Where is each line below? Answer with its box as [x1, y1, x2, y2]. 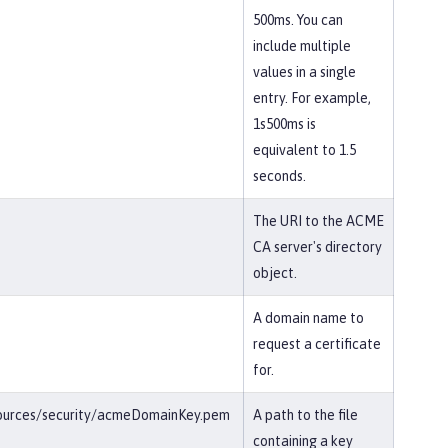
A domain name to [253, 310, 364, 326]
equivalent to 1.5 [253, 142, 356, 158]
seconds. [253, 168, 306, 184]
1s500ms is [253, 116, 316, 132]
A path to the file [253, 407, 358, 423]
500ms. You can [253, 12, 343, 28]
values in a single [253, 64, 356, 80]
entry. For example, [253, 90, 371, 106]
